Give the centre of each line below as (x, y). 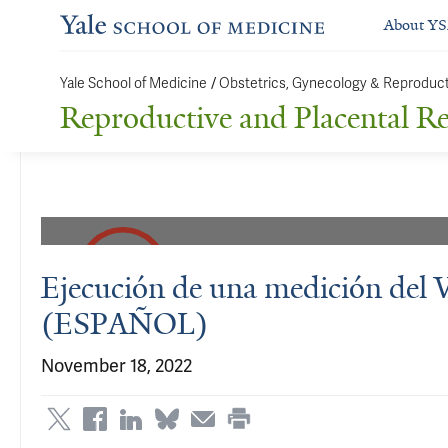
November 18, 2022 (116, 366)
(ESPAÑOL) (124, 324)
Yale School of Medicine (133, 83)
